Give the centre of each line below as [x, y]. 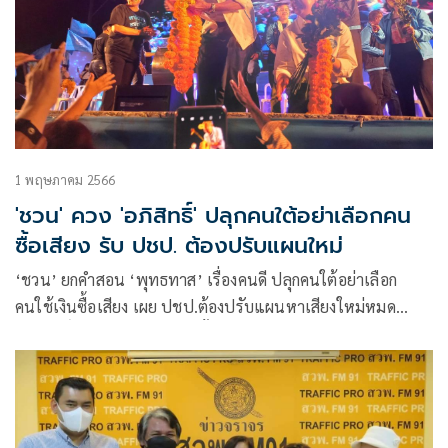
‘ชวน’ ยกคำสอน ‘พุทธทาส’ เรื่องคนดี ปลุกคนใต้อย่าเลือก [206, 280]
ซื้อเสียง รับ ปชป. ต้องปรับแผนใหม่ [179, 246]
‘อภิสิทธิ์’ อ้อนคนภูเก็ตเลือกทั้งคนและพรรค [159, 334]
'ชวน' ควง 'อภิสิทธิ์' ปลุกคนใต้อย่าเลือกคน [213, 216]
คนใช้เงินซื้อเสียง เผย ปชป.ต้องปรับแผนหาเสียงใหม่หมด [205, 307]
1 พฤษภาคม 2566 [65, 180]
